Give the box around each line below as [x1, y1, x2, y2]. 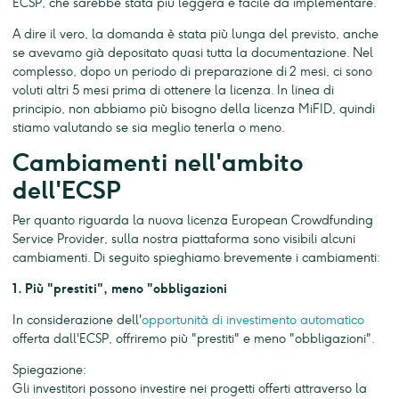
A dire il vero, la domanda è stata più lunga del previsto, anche [12, 26, 379, 42]
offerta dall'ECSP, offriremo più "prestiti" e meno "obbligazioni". [12, 330, 375, 346]
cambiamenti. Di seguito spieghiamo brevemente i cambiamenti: [12, 249, 380, 265]
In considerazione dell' [12, 312, 142, 328]
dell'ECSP [12, 175, 121, 205]
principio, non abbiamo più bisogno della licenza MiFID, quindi [12, 101, 375, 117]
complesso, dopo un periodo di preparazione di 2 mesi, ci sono [12, 63, 372, 79]
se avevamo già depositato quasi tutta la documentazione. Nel [12, 45, 373, 61]
